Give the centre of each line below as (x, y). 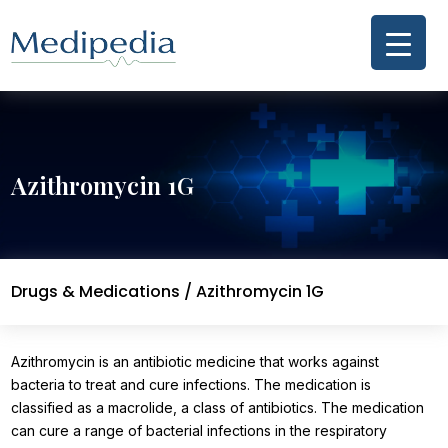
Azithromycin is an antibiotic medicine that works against (195, 362)
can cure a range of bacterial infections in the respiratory (199, 431)
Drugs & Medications (98, 292)
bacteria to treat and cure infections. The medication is (191, 385)
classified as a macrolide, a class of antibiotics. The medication (218, 408)
